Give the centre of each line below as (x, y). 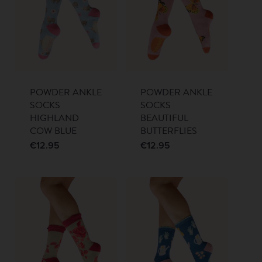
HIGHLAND (54, 118)
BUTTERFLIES (169, 131)
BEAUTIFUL (165, 118)
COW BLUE (53, 131)
